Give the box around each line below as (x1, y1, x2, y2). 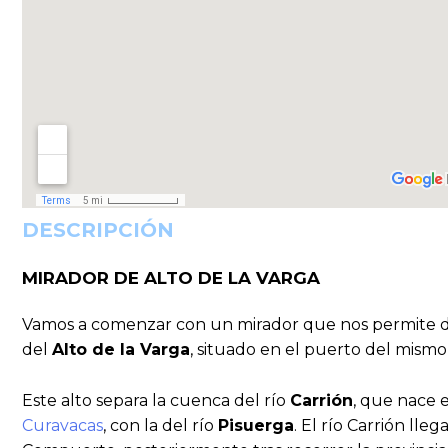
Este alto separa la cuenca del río (22, 390, 290, 410)
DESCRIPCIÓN (22, 218, 174, 243)
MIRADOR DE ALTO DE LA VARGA (22, 268, 320, 289)
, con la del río (103, 415, 218, 435)
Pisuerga (218, 415, 294, 435)
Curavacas (22, 415, 103, 435)
